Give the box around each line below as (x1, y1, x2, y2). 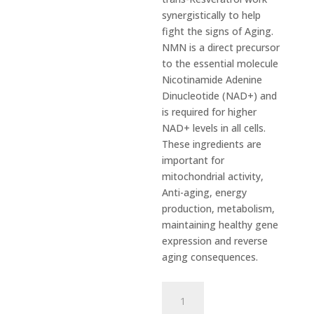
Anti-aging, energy (162, 186, 247, 199)
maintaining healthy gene (162, 218, 279, 231)
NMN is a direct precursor (162, 41, 280, 54)
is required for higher (162, 105, 257, 118)
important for (162, 153, 225, 167)
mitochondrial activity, (162, 170, 264, 183)
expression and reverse (162, 234, 268, 247)
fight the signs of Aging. (162, 25, 274, 38)
